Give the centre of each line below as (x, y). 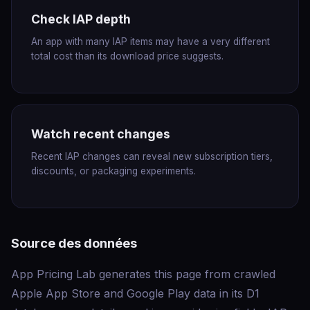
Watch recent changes (101, 134)
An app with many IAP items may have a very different (151, 42)
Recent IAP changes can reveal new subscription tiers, (152, 156)
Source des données (74, 243)
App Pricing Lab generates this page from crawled (143, 274)
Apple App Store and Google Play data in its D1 (135, 293)
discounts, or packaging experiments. (113, 171)
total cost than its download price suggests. (127, 56)
